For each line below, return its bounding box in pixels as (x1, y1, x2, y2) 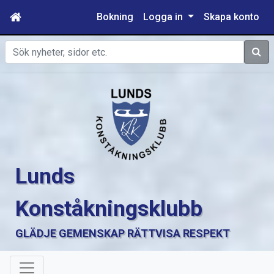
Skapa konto (204, 11, 259, 23)
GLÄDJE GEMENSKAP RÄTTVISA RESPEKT (15, 226, 230, 240)
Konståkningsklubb (15, 195, 202, 221)
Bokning (97, 11, 134, 23)
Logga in (143, 11, 186, 23)
